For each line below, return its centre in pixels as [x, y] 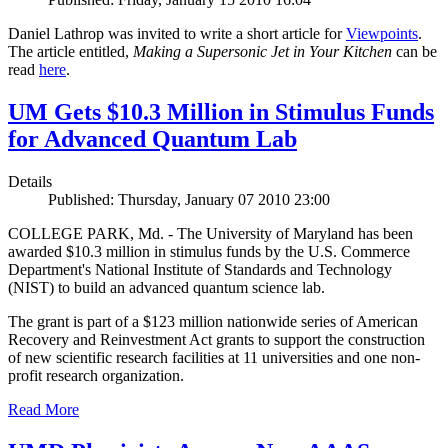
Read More [43, 410]
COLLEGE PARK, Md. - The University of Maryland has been [210, 234]
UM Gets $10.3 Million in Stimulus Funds [221, 112]
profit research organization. [96, 376]
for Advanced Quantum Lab [152, 139]
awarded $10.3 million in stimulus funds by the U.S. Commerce [209, 252]
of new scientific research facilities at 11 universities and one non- [214, 358]
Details [30, 182]
